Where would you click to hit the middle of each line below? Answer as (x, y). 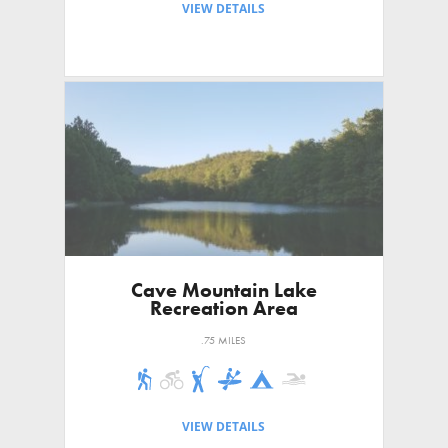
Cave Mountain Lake (223, 289)
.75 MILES (224, 339)
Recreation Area (223, 307)
